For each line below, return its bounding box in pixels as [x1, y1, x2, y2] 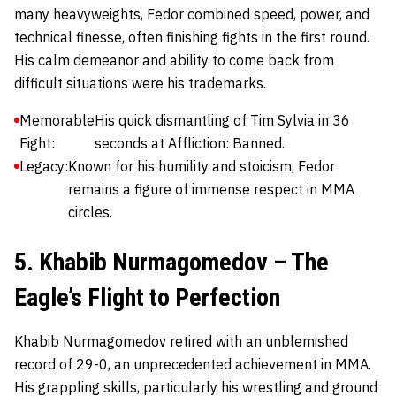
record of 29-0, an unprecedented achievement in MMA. [14, 355, 371, 374]
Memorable [19, 111, 95, 130]
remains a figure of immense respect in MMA [68, 180, 354, 199]
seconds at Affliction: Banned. [95, 134, 285, 153]
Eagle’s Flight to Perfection [14, 283, 280, 313]
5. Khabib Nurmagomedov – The [14, 247, 329, 278]
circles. [68, 203, 112, 222]
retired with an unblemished [166, 332, 348, 351]
